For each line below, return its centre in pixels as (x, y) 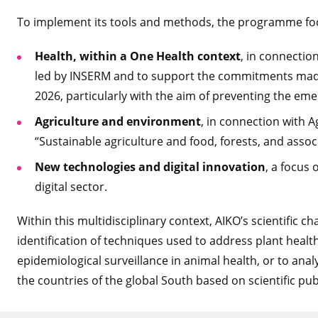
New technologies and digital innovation (150, 167)
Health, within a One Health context (138, 56)
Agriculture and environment (118, 121)
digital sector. (71, 187)
